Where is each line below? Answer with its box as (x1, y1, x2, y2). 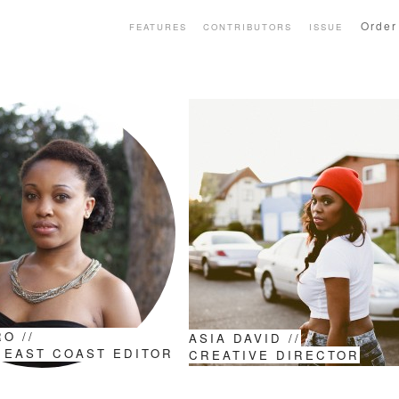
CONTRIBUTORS (203, 20, 293, 33)
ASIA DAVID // (189, 330, 301, 347)
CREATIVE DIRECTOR (189, 346, 360, 364)
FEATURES (128, 20, 187, 33)
